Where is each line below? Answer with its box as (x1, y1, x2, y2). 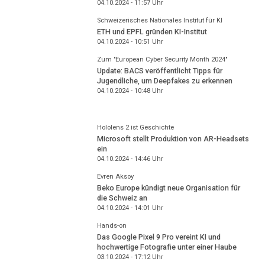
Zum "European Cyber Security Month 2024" (96, 56, 227, 64)
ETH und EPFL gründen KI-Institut (96, 27, 207, 36)
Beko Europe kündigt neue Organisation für (96, 183, 240, 192)
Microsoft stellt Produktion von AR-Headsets (96, 134, 249, 143)
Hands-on (96, 222, 127, 230)
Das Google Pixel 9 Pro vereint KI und (96, 232, 221, 241)
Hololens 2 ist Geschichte (96, 124, 174, 132)
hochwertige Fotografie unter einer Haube (96, 242, 237, 251)
